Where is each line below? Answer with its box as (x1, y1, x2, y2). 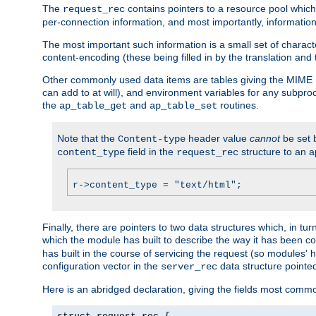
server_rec (161, 260, 217, 272)
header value (186, 132, 250, 144)
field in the (125, 145, 176, 157)
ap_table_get (59, 99, 127, 111)
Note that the (57, 132, 118, 144)
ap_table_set (150, 99, 217, 111)
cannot (250, 132, 280, 144)
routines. (217, 99, 259, 111)
